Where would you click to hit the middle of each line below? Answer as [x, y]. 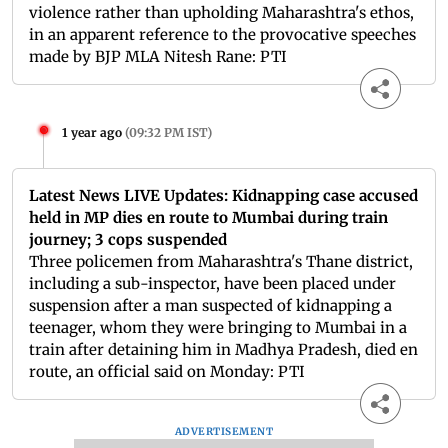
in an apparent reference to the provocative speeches [222, 35]
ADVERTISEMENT [224, 432]
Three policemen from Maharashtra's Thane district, [221, 262]
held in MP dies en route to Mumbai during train [208, 218]
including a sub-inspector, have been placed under [212, 284]
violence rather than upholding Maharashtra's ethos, [221, 13]
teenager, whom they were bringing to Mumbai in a [218, 328]
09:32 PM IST [168, 133]
